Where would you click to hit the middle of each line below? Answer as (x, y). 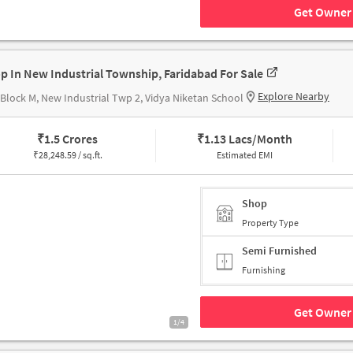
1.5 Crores (71, 139)
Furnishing (264, 270)
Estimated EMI (244, 155)
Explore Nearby (294, 97)
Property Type (270, 222)
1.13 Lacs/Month (248, 139)
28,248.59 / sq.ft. (70, 155)
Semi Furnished (279, 251)
